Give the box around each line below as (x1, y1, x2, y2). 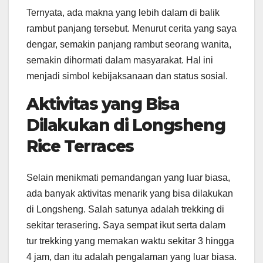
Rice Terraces (26, 136, 138, 157)
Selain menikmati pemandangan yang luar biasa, (26, 173, 230, 183)
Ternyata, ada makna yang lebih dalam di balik (26, 8, 220, 18)
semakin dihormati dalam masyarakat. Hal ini (26, 55, 213, 66)
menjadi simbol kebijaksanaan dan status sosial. (26, 71, 228, 82)
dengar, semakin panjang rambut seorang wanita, (26, 39, 231, 50)
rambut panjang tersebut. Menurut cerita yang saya (26, 23, 237, 34)
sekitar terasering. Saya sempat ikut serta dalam (26, 220, 225, 231)
